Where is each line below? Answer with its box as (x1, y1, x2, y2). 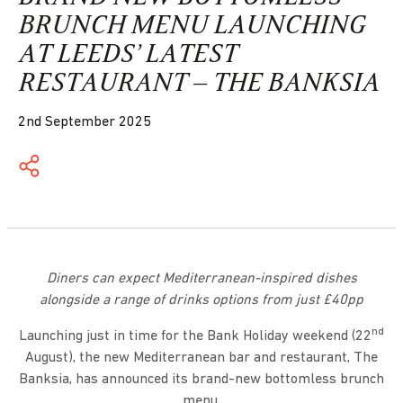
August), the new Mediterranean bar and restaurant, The (25, 351, 378, 366)
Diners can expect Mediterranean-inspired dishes (46, 272, 357, 287)
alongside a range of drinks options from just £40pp (40, 293, 363, 309)
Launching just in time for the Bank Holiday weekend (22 (19, 329, 372, 345)
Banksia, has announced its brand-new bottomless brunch (19, 372, 384, 388)
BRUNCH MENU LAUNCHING (18, 9, 366, 41)
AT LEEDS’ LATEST (18, 38, 237, 70)
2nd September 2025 (18, 115, 151, 130)
